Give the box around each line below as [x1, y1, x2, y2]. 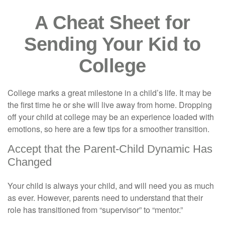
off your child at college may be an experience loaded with [8, 111, 214, 123]
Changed [8, 156, 52, 168]
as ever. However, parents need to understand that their [8, 192, 203, 203]
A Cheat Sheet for [35, 12, 190, 33]
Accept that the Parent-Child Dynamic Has [8, 143, 212, 155]
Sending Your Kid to [24, 34, 201, 55]
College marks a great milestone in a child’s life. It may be [8, 87, 211, 98]
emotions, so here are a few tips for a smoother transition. [8, 123, 209, 135]
